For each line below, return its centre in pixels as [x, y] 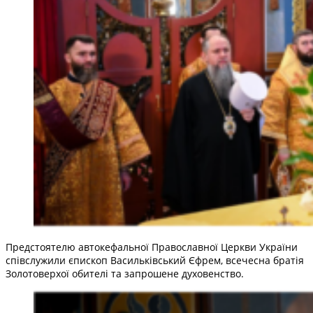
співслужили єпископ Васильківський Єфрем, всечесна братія [155, 260]
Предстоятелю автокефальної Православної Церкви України [152, 247]
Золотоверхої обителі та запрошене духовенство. [125, 273]
